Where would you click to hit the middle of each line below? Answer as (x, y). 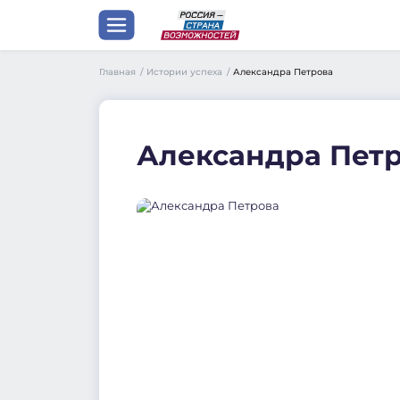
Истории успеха (186, 72)
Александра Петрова (283, 72)
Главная (119, 71)
